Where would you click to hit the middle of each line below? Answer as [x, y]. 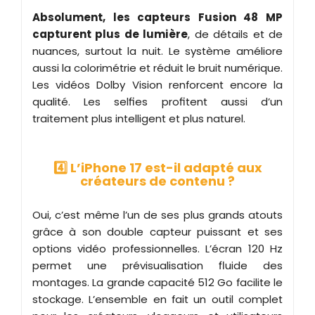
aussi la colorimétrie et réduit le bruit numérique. [157, 67]
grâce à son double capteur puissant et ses [157, 231]
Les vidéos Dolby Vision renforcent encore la [157, 84]
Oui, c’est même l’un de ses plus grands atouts [157, 214]
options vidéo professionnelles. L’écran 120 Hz [157, 248]
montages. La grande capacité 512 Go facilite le [157, 282]
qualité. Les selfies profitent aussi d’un [157, 101]
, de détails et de [236, 34]
